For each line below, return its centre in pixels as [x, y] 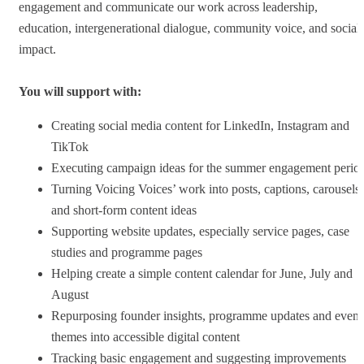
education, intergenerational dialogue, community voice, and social [189, 28]
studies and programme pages [127, 252]
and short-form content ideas [124, 210]
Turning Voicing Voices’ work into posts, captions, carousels [206, 188]
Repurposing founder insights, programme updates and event [207, 315]
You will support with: [80, 91]
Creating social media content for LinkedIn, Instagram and [200, 125]
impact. [37, 49]
